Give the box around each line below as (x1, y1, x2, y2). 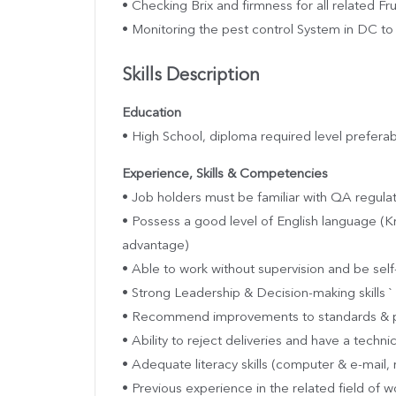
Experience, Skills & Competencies (122, 167, 328, 181)
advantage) (122, 239, 188, 253)
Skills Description (122, 66, 260, 85)
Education (122, 106, 181, 120)
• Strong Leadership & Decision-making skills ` (122, 286, 392, 301)
